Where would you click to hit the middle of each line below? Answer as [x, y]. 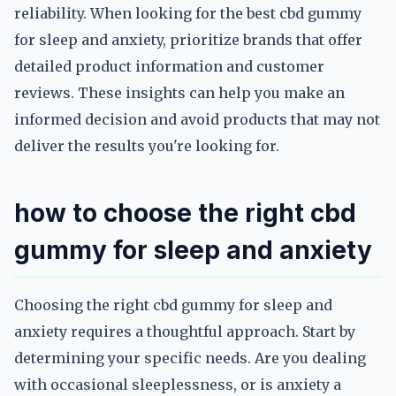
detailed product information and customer [169, 66]
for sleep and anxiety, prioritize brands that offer [188, 40]
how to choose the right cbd [185, 213]
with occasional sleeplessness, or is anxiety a [178, 385]
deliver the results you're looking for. [147, 146]
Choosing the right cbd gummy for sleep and [173, 305]
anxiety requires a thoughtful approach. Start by [185, 331]
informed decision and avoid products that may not [197, 119]
